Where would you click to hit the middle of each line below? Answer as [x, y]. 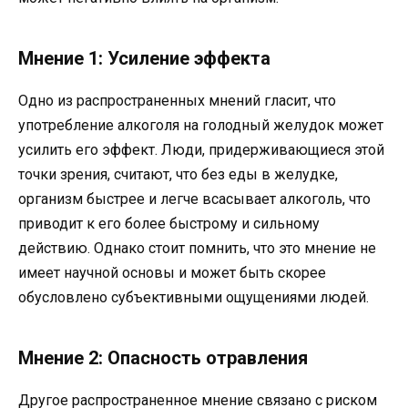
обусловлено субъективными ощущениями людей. [194, 298]
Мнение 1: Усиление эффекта [144, 59]
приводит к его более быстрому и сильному [169, 224]
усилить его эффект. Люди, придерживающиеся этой [201, 150]
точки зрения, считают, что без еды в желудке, [178, 175]
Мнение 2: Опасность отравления [163, 358]
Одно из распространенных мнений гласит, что [177, 101]
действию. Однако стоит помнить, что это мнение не [197, 249]
